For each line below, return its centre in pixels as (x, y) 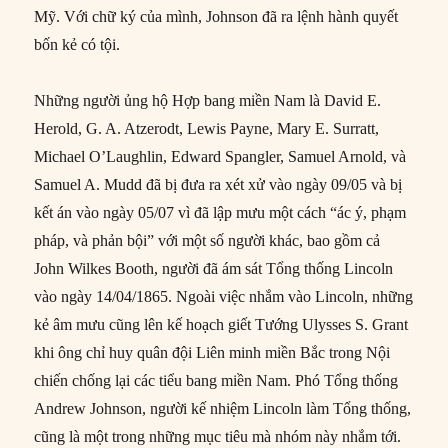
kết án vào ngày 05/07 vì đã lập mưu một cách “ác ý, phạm (220, 213)
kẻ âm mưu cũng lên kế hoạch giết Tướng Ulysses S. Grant (221, 325)
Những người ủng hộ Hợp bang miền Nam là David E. (208, 101)
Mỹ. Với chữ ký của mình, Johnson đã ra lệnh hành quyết (216, 17)
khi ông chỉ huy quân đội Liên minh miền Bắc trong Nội (212, 353)
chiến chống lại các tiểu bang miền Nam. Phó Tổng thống (216, 381)
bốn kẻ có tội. (77, 45)
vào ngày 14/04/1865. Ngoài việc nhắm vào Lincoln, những (224, 297)
